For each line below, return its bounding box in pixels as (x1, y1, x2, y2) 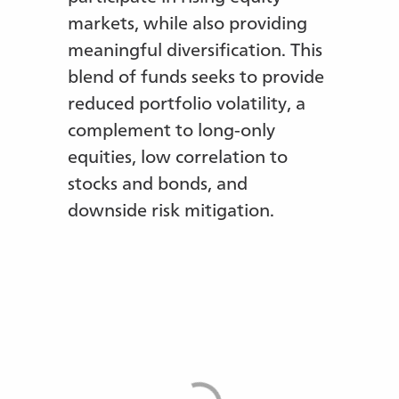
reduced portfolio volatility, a (68, 88, 306, 114)
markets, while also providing (68, 8, 308, 34)
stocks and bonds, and (68, 168, 248, 194)
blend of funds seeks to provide (68, 61, 325, 87)
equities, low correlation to (68, 142, 289, 167)
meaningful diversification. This (68, 35, 323, 61)
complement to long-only (68, 115, 276, 141)
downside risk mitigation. (68, 195, 275, 221)
